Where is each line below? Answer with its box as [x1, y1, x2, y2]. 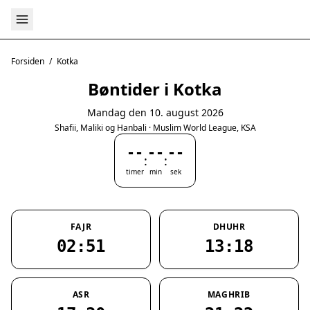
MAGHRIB [207, 289, 251, 300]
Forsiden [11, 55, 44, 67]
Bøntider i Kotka [88, 77, 222, 100]
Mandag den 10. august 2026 [86, 106, 224, 119]
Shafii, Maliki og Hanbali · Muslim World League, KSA [54, 122, 256, 134]
